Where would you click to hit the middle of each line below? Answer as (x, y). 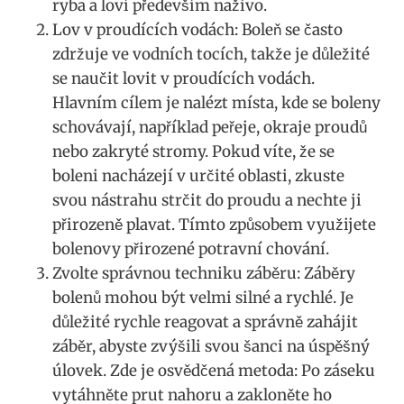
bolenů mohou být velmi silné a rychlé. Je (203, 298)
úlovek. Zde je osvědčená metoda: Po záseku (214, 371)
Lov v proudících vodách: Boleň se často (197, 30)
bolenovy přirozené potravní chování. (191, 249)
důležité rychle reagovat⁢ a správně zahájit (205, 322)
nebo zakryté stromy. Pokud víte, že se (193, 152)
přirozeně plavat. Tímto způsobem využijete (214, 225)
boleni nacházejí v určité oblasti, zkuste (198, 176)
